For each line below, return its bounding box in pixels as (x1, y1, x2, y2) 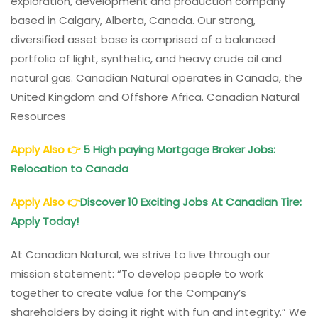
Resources (11, 109, 66, 124)
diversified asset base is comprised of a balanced (11, 32, 275, 47)
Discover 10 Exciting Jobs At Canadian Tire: (80, 194, 302, 209)
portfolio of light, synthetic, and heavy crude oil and (11, 51, 282, 66)
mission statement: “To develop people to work (11, 266, 263, 281)
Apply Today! (11, 214, 82, 229)
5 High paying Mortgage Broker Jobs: (80, 142, 275, 157)
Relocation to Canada (11, 161, 131, 176)
